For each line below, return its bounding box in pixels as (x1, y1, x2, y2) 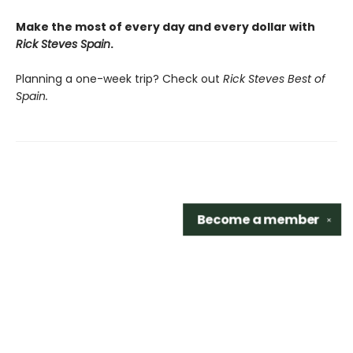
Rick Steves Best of (223, 71, 325, 87)
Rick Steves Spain (16, 36, 110, 53)
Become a (196, 210, 264, 229)
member (263, 210, 320, 229)
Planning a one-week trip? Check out (16, 71, 223, 87)
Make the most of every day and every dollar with (16, 19, 315, 35)
